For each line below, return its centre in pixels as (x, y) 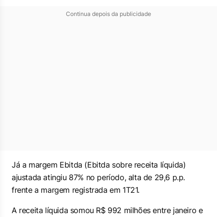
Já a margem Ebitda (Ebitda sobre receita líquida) (99, 165)
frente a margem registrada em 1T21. (76, 190)
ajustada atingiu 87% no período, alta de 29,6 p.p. (99, 177)
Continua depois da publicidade (108, 14)
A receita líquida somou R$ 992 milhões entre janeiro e (107, 210)
